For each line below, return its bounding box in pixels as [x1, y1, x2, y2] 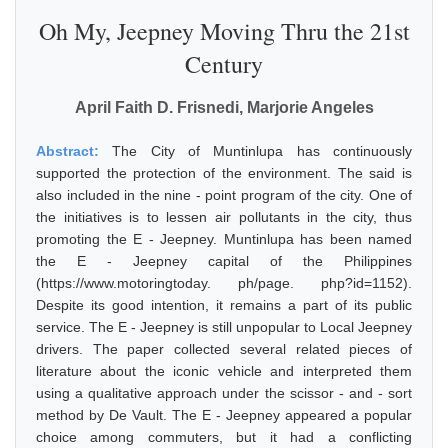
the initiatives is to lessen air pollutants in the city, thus [36, 209, 412, 225]
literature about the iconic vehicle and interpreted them [36, 363, 412, 379]
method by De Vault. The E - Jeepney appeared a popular [36, 407, 412, 423]
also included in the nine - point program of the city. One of [36, 187, 412, 203]
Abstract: [36, 143, 113, 159]
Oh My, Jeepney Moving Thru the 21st [38, 15, 410, 47]
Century [185, 48, 263, 80]
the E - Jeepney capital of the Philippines [36, 253, 412, 269]
